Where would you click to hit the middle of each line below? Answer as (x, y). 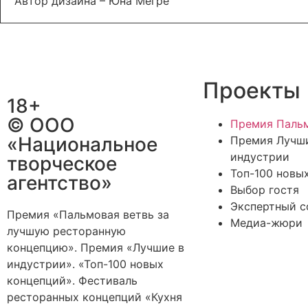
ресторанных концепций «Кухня (95, 297)
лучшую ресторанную (66, 231)
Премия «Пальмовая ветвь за (88, 214)
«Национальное (82, 144)
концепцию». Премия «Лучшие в (96, 247)
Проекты (252, 90)
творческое (62, 164)
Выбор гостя (265, 190)
